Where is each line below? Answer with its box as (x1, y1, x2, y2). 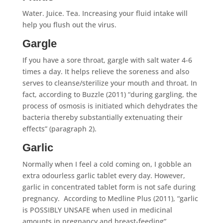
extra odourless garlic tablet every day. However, (22, 170, 185, 180)
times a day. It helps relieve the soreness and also (22, 66, 189, 76)
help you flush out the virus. (22, 19, 116, 29)
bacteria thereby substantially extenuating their (22, 112, 183, 122)
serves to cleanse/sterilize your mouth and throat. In (22, 78, 197, 88)
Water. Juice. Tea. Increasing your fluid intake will (22, 8, 188, 18)
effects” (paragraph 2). (22, 123, 97, 133)
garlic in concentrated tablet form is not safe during (22, 182, 196, 192)
